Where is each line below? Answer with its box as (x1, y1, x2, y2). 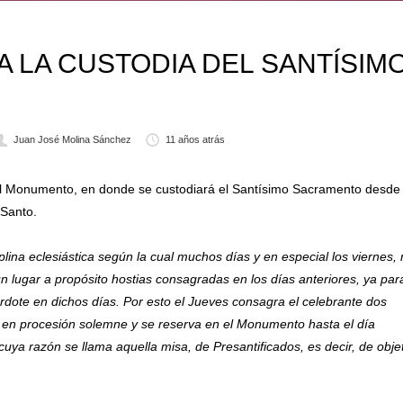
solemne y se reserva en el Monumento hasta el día (76, 317, 375, 331)
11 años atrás (166, 134, 226, 145)
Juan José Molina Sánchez (13, 134, 131, 145)
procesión (20, 317, 76, 331)
